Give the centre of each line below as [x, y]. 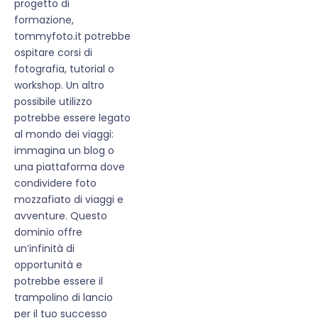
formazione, [44, 20]
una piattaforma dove [70, 167]
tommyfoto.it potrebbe [72, 37]
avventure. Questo [61, 216]
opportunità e [48, 265]
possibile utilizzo [53, 102]
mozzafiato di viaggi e [69, 200]
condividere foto [55, 183]
